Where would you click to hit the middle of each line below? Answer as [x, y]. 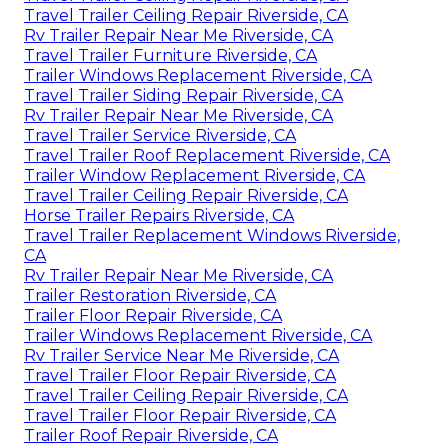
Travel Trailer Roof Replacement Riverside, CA [207, 155]
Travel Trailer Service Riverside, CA [160, 135]
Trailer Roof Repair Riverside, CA [151, 435]
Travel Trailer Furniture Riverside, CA [170, 55]
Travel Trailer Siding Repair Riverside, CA [183, 95]
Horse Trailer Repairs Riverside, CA [159, 215]
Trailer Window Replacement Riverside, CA [194, 175]
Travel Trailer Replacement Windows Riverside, [212, 235]
